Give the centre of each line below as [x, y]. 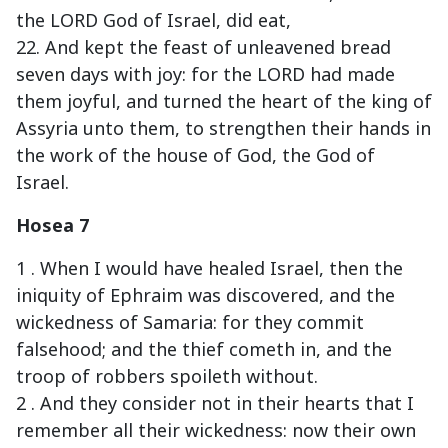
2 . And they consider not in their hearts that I [215, 403]
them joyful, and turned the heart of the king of [224, 101]
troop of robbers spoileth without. [167, 376]
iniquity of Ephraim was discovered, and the [205, 295]
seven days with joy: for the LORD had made [205, 74]
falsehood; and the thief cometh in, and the [204, 349]
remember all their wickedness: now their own [216, 430]
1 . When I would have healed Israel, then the [209, 268]
